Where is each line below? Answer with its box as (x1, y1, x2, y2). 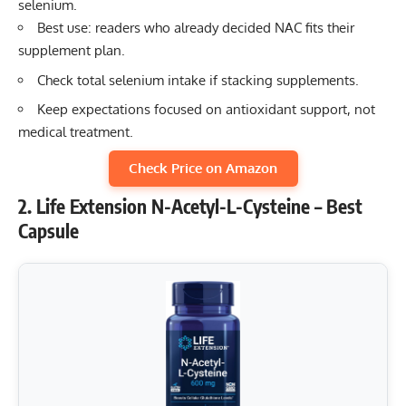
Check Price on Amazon (129, 159, 277, 177)
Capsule (18, 217, 79, 243)
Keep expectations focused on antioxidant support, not (37, 101, 375, 119)
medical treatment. (18, 123, 133, 141)
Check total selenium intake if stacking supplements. (37, 71, 359, 89)
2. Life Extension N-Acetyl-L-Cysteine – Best (18, 193, 362, 218)
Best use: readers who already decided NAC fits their (37, 19, 354, 37)
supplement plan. (18, 42, 125, 60)
